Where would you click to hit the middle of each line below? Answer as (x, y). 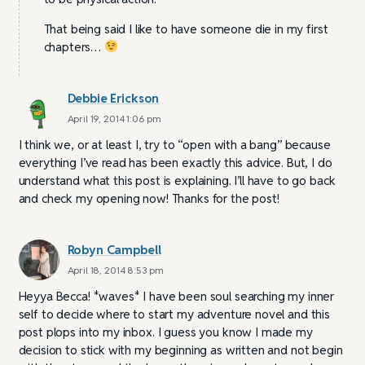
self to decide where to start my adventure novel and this (174, 314)
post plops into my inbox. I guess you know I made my (165, 332)
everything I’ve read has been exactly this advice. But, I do (175, 162)
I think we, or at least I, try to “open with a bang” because (174, 144)
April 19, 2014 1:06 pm (114, 118)
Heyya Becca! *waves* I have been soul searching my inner (176, 296)
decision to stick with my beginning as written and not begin (180, 350)
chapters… (74, 46)
